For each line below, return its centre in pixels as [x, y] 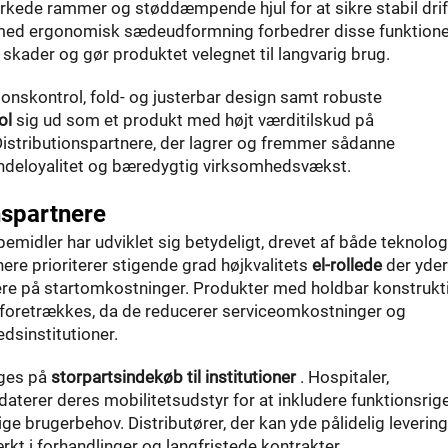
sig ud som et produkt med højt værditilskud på [195, 120]
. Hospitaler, [344, 377]
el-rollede [349, 265]
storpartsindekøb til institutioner [175, 377]
